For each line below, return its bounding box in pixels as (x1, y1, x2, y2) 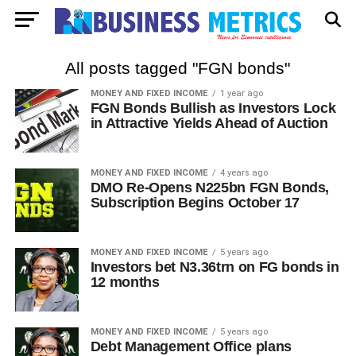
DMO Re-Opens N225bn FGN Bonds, (90, 180, 330, 195)
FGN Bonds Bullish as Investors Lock (90, 100, 336, 116)
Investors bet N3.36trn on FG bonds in (90, 259, 339, 275)
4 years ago (219, 168, 268, 178)
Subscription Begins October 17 (90, 195, 300, 211)
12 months (90, 274, 160, 290)
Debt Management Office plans (90, 339, 292, 354)
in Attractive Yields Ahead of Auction (90, 115, 328, 131)
